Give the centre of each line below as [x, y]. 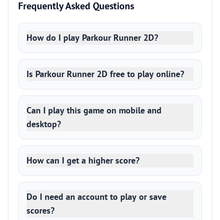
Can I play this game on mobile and [94, 110]
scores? [41, 210]
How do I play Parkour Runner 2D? [92, 38]
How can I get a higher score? [83, 160]
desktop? [44, 124]
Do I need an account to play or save [96, 197]
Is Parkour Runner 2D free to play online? [105, 74]
